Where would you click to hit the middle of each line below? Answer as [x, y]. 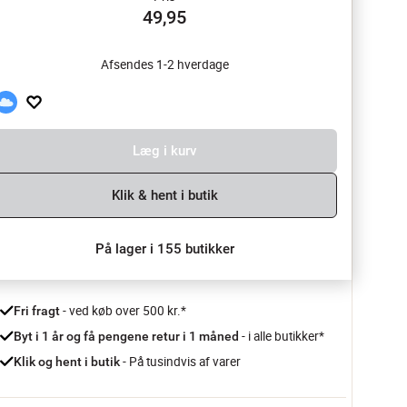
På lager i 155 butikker [164, 249]
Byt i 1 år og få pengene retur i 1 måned [128, 336]
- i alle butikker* [283, 336]
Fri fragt [37, 311]
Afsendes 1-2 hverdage [164, 65]
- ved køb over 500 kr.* [123, 311]
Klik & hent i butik [164, 195]
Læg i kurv [164, 151]
